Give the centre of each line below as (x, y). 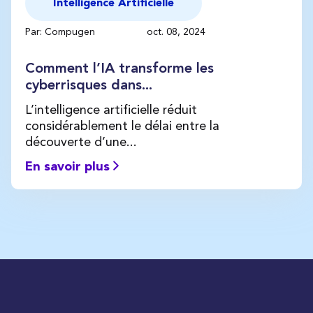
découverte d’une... (81, 141)
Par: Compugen (61, 31)
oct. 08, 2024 (176, 31)
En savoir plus (69, 167)
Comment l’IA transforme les (119, 69)
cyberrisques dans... (89, 86)
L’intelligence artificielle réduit (111, 109)
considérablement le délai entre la (122, 125)
